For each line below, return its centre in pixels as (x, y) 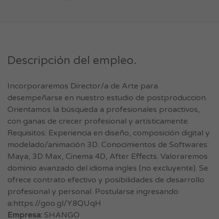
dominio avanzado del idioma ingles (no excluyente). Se (108, 168)
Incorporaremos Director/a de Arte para (83, 86)
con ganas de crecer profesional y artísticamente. (98, 121)
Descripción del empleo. (72, 61)
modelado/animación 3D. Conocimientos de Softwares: (108, 145)
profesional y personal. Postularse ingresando (93, 192)
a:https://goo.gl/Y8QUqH (54, 203)
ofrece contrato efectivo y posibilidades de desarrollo (106, 180)
